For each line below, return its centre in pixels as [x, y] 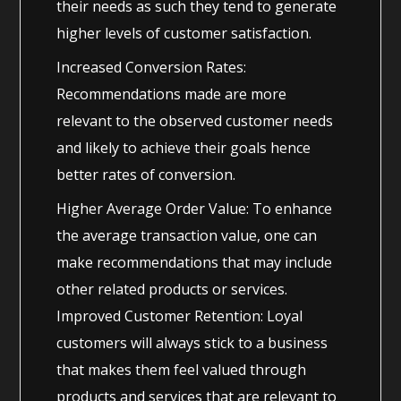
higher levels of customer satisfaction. [184, 33]
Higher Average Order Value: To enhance [195, 208]
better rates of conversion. [146, 174]
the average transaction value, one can [187, 235]
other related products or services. [172, 289]
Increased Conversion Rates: [152, 67]
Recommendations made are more [172, 94]
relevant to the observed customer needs [195, 120]
